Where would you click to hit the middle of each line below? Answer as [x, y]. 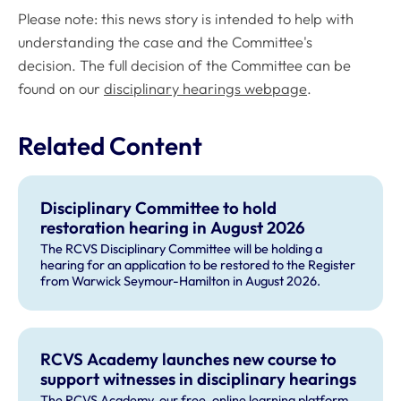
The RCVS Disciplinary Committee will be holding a [181, 248]
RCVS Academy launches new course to [188, 359]
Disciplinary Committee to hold [158, 207]
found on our [61, 88]
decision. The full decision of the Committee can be [184, 65]
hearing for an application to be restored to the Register [197, 264]
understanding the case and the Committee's [165, 42]
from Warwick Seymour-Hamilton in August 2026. [181, 281]
